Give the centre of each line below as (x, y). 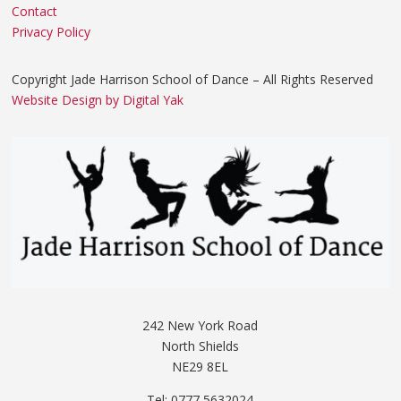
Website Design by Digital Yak (98, 100)
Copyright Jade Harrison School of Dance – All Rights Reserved (193, 80)
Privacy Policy (51, 32)
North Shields (200, 346)
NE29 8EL (200, 366)
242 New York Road (200, 325)
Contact (35, 12)
